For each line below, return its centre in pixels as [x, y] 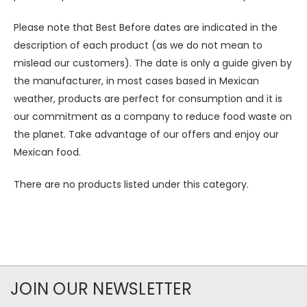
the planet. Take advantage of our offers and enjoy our [146, 134]
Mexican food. [47, 152]
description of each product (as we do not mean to [138, 45]
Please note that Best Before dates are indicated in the [146, 27]
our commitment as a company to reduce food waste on [153, 116]
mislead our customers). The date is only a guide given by [153, 63]
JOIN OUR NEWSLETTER [101, 288]
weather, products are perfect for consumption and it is [148, 98]
